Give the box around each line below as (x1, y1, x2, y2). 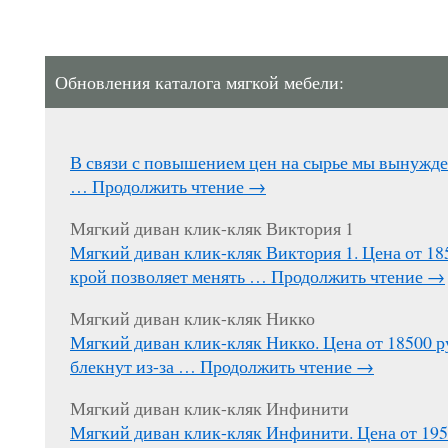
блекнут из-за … (70, 354, 200, 378)
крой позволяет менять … (70, 264, 271, 288)
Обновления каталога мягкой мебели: (55, 70, 344, 94)
